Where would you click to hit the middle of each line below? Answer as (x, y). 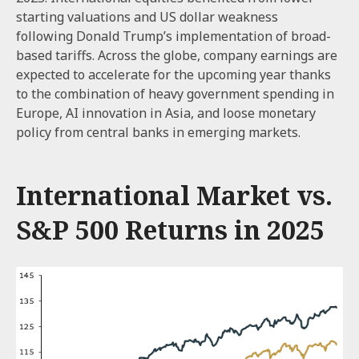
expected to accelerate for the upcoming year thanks (173, 75)
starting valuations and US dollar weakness (147, 17)
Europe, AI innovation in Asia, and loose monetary (166, 113)
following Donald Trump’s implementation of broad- (173, 36)
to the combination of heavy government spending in (175, 94)
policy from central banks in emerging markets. (158, 133)
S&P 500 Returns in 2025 (170, 230)
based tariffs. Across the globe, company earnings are (177, 56)
